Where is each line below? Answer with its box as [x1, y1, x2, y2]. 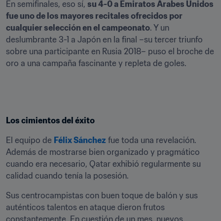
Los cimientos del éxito [6, 115, 95, 125]
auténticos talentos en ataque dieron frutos [6, 202, 165, 212]
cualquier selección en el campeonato [6, 23, 150, 33]
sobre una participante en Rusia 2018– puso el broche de [6, 46, 214, 56]
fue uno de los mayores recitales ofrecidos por [6, 11, 183, 21]
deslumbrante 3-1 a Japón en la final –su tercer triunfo [6, 35, 203, 44]
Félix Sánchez [54, 135, 106, 145]
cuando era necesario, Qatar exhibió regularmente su [6, 159, 201, 169]
